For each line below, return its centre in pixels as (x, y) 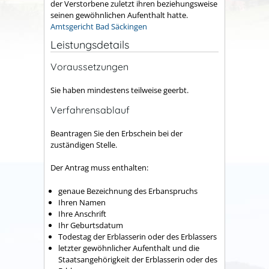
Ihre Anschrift (82, 213)
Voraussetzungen (89, 67)
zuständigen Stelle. (84, 144)
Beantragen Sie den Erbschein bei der (116, 133)
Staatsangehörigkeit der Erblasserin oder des (138, 259)
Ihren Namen (82, 202)
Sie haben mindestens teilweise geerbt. (119, 90)
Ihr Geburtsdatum (91, 225)
